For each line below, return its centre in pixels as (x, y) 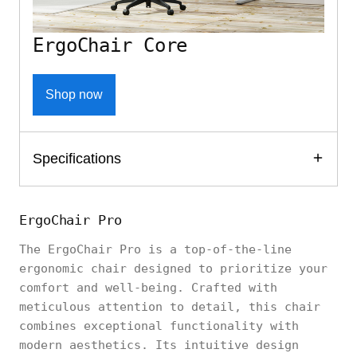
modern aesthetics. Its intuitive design (159, 345)
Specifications (77, 159)
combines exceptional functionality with (159, 326)
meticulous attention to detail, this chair (170, 307)
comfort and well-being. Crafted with (148, 288)
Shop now (74, 95)
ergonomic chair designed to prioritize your (173, 269)
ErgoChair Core (110, 46)
